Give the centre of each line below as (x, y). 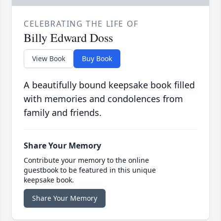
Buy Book (97, 59)
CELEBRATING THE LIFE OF (81, 24)
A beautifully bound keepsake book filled (109, 85)
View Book (49, 59)
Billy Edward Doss (68, 38)
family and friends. (63, 113)
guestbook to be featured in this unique (90, 170)
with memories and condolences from (103, 99)
